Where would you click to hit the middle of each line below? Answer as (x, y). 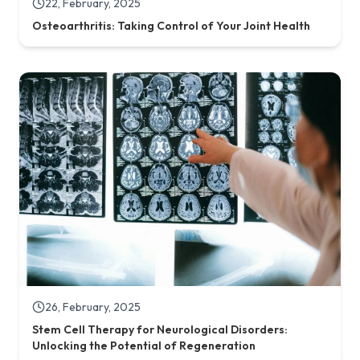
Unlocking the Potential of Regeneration (144, 346)
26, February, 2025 (93, 307)
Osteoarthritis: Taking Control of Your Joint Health (171, 25)
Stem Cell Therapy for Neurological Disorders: (160, 330)
